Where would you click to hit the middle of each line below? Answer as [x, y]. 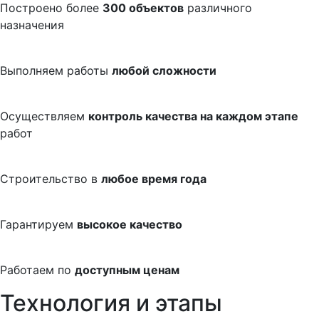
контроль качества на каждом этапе [193, 116]
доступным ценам [127, 270]
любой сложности [164, 70]
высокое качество [130, 224]
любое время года [154, 178]
